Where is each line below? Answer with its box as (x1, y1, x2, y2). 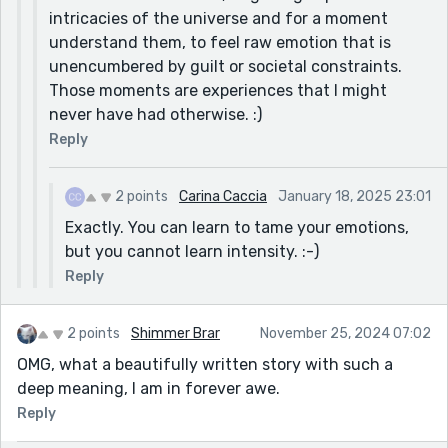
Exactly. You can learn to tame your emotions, (65, 217, 409, 237)
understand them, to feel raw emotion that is (49, 32, 391, 52)
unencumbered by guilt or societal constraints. (49, 56, 402, 76)
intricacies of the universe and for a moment (49, 8, 388, 28)
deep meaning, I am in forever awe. (17, 378, 280, 398)
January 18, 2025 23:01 (278, 187, 431, 205)
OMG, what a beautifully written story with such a (17, 354, 393, 374)
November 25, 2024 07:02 (260, 324, 431, 342)
